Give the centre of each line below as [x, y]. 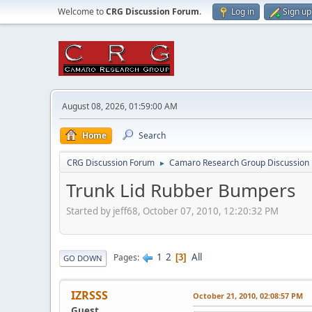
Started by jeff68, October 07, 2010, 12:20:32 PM [172, 211]
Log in [243, 11]
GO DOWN [83, 258]
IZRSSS [89, 295]
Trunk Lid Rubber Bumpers [181, 190]
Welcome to [82, 11]
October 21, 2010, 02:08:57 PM [248, 295]
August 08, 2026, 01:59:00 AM [120, 106]
